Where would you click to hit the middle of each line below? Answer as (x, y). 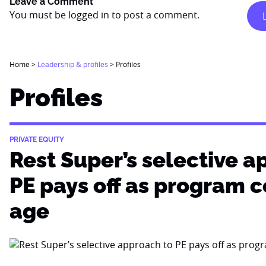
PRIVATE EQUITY (37, 140)
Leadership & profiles (73, 64)
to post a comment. (154, 15)
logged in (89, 15)
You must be (39, 15)
